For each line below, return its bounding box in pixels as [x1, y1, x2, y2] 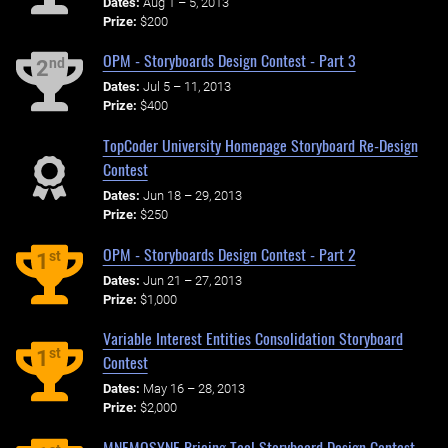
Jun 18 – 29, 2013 [142, 187, 242, 203]
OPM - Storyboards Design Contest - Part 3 [102, 48, 356, 73]
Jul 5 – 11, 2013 [142, 79, 231, 95]
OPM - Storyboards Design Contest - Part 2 [102, 241, 356, 266]
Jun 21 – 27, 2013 [142, 272, 242, 288]
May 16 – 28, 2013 [142, 381, 245, 397]
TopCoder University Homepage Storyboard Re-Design [102, 133, 418, 158]
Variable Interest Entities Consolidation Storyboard [102, 326, 403, 351]
